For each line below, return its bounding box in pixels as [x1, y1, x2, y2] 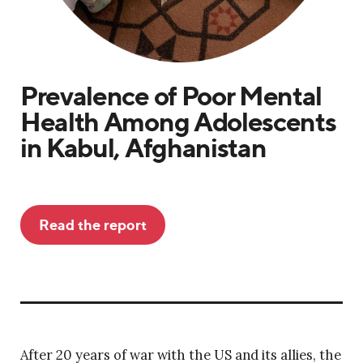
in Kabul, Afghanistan [20, 131, 267, 164]
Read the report [39, 216, 147, 234]
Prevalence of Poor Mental [20, 79, 322, 113]
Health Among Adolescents [20, 105, 336, 139]
